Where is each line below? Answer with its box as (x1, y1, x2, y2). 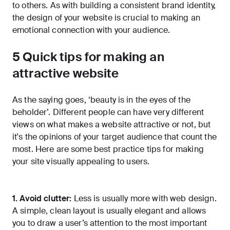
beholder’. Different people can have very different (12, 107, 204, 118)
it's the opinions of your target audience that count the (12, 131, 217, 143)
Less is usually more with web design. (73, 193, 217, 204)
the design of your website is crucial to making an (12, 12, 201, 24)
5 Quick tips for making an (12, 49, 164, 65)
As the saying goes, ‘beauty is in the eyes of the (12, 94, 190, 106)
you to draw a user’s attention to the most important (12, 218, 207, 229)
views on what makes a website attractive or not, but (12, 119, 211, 130)
